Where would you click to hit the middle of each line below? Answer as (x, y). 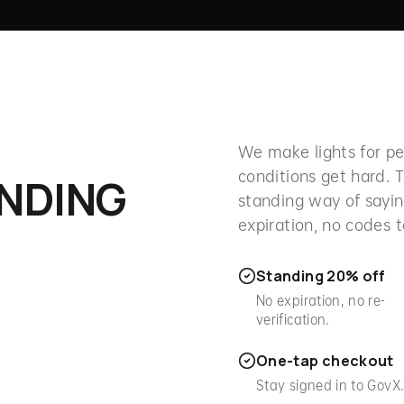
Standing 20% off (321, 276)
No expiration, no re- (321, 300)
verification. (293, 319)
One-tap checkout (325, 361)
